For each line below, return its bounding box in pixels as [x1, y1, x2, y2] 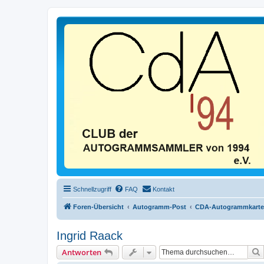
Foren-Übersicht [73, 203, 124, 210]
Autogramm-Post [133, 203, 186, 210]
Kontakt [153, 185, 174, 193]
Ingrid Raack [57, 229, 123, 242]
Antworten [62, 246, 101, 258]
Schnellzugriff [73, 185, 111, 193]
